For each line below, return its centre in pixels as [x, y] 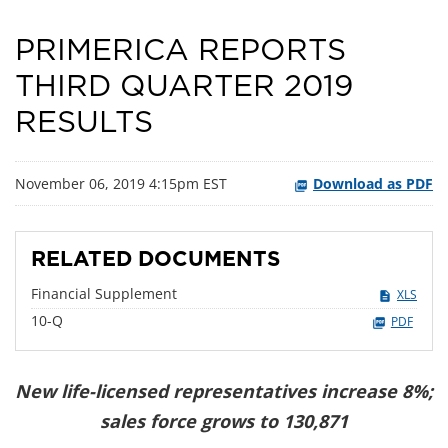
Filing [80, 319]
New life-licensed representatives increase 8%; [224, 390]
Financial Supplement [104, 293]
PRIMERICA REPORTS [180, 50]
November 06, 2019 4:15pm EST [121, 183]
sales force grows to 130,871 [224, 420]
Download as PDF [373, 183]
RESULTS [84, 122]
